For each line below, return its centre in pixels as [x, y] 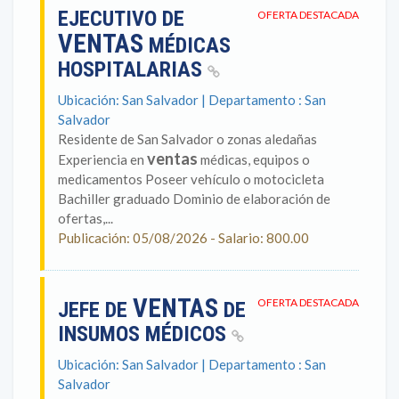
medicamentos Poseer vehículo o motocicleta [191, 179]
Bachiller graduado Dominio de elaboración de [194, 199]
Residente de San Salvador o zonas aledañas [187, 139]
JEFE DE [95, 310]
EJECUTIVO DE [121, 19]
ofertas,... [85, 218]
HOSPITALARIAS [133, 69]
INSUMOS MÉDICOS [145, 334]
